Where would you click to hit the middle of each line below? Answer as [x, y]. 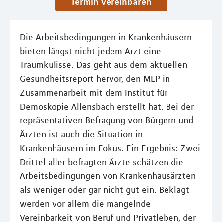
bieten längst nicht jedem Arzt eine [90, 51]
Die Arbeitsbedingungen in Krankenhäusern [106, 37]
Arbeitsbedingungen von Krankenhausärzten [108, 176]
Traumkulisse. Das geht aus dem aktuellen [104, 65]
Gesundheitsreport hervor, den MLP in [95, 79]
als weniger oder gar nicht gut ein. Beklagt [105, 190]
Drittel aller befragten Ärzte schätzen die [102, 162]
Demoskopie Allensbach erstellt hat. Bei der [107, 106]
